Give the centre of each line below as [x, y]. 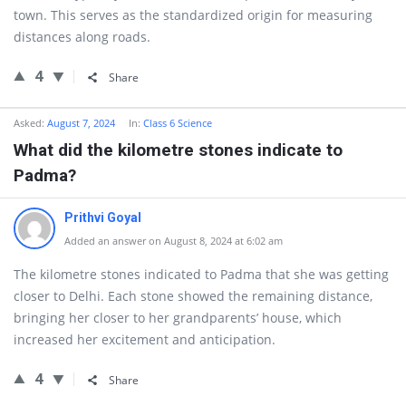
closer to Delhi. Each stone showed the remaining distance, [193, 296]
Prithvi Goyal [103, 217]
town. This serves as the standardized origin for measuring [193, 15]
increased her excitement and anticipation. [145, 339]
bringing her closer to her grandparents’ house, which [178, 318]
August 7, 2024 [81, 123]
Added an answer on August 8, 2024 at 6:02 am [174, 241]
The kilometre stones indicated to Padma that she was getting [201, 274]
